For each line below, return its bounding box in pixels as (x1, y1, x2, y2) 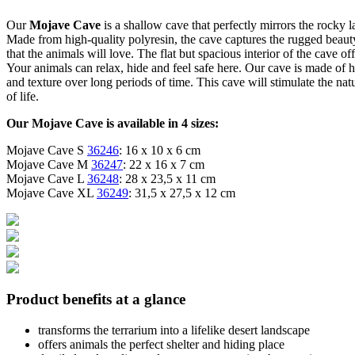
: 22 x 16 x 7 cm (123, 157, 204, 171)
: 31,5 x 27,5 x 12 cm (128, 185, 235, 200)
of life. (6, 89, 39, 103)
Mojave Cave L (6, 171, 87, 185)
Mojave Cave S (6, 143, 87, 157)
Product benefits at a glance (6, 291, 185, 308)
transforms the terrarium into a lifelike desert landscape (38, 323, 310, 338)
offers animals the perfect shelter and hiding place (38, 338, 284, 352)
